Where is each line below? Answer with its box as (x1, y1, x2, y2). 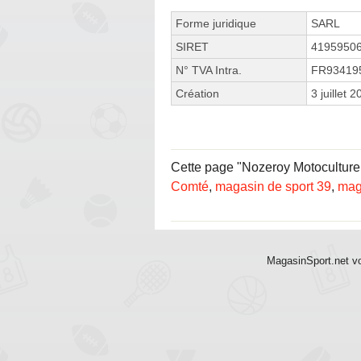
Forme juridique (176, 16, 256, 30)
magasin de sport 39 (215, 179, 331, 193)
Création (176, 86, 219, 100)
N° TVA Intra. (176, 63, 242, 77)
